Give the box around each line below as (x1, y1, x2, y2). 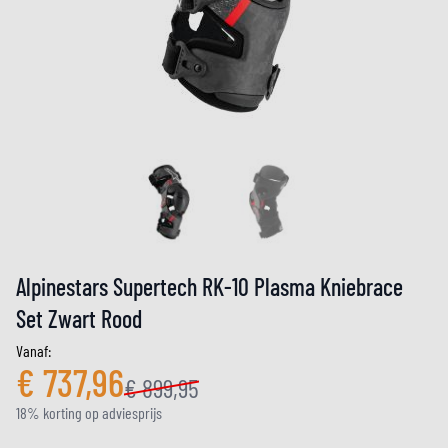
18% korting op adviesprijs (16, 403, 162, 422)
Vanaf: (16, 341, 51, 360)
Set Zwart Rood (16, 304, 142, 333)
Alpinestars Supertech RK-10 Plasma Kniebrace (16, 272, 403, 301)
